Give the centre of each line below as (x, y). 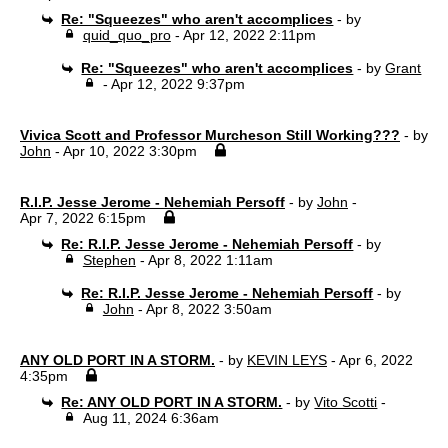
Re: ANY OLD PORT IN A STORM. (172, 402)
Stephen (109, 260)
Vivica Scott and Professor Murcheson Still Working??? (210, 135)
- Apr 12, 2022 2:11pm (243, 35)
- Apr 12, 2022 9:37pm (173, 84)
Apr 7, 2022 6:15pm (83, 218)
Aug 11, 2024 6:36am (150, 418)
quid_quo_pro (126, 35)
